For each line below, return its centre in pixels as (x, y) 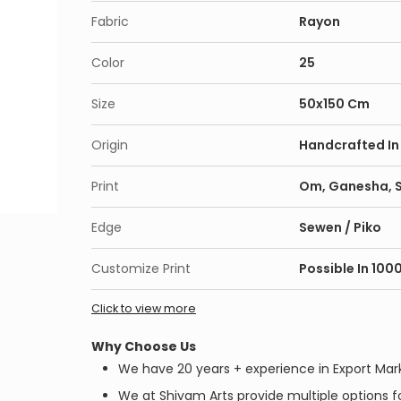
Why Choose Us (144, 347)
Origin (110, 145)
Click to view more (144, 309)
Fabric (110, 22)
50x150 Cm (334, 104)
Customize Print (141, 269)
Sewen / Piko (340, 228)
